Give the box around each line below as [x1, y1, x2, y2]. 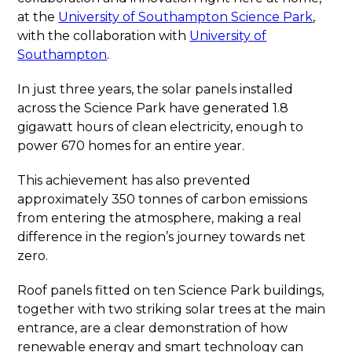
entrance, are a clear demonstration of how [17, 321, 288, 335]
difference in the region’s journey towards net [17, 229, 306, 244]
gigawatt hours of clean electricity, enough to [17, 119, 304, 134]
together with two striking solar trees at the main [17, 302, 326, 317]
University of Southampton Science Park [58, 9, 313, 24]
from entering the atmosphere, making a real [17, 211, 302, 225]
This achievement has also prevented [17, 173, 251, 188]
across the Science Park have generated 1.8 [17, 101, 289, 115]
